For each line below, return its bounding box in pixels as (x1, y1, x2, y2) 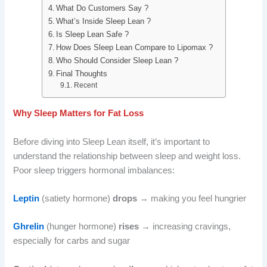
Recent (73, 80, 97, 89)
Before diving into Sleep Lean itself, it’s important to (13, 136, 210, 147)
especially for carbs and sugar (13, 236, 131, 246)
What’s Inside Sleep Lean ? (56, 16, 151, 26)
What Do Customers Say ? (56, 3, 149, 13)
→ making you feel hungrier (139, 193, 247, 203)
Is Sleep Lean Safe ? (56, 29, 129, 39)
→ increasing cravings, (141, 222, 231, 232)
